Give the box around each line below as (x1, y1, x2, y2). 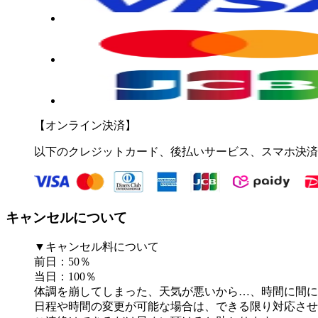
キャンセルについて (6, 209, 127, 225)
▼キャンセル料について (34, 241, 159, 253)
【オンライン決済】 (34, 119, 136, 131)
